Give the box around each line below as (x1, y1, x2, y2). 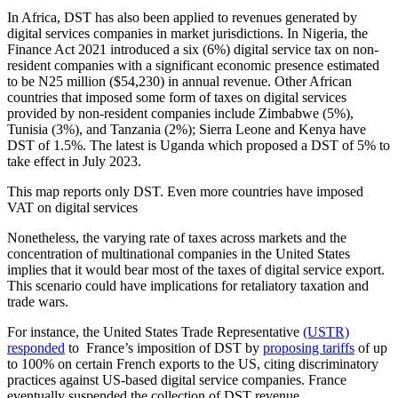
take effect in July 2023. (7, 153, 141, 169)
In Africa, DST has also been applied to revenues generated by (7, 9, 357, 25)
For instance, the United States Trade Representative (7, 323, 303, 339)
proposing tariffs (263, 339, 354, 355)
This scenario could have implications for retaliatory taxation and (7, 277, 369, 293)
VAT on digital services (7, 199, 138, 215)
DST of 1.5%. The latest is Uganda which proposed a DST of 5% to (7, 137, 390, 153)
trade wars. (7, 293, 72, 309)
